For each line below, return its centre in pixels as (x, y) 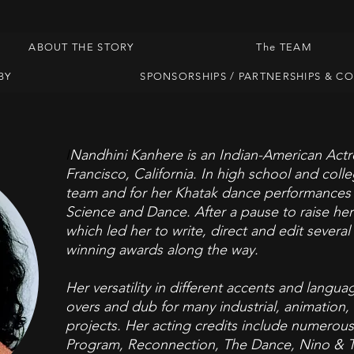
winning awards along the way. (162, 250)
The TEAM (284, 47)
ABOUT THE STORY (81, 47)
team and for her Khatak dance (165, 193)
